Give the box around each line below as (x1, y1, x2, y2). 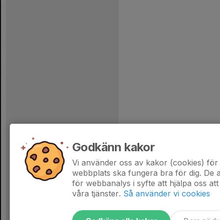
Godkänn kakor (72, 140, 155, 154)
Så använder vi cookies (123, 189, 210, 198)
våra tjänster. (72, 189, 121, 198)
